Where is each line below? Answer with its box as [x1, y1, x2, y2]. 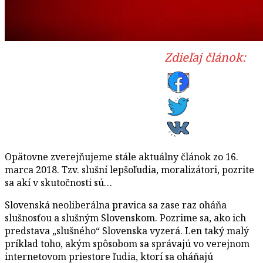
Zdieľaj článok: [164, 49, 246, 65]
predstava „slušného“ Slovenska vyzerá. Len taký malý [5, 224, 249, 237]
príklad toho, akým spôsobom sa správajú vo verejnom [5, 237, 249, 250]
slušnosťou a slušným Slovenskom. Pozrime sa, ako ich [5, 211, 246, 224]
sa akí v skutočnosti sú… [5, 176, 112, 189]
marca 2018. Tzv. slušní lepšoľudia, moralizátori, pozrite [5, 163, 254, 176]
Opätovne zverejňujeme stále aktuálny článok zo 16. [5, 150, 238, 163]
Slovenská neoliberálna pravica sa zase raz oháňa [5, 198, 227, 211]
